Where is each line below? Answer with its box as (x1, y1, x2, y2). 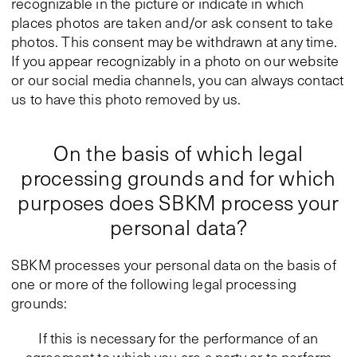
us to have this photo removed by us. (11, 89, 241, 108)
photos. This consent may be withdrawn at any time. (11, 32, 337, 51)
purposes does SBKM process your (18, 188, 339, 216)
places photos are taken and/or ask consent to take (11, 13, 333, 32)
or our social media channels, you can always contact (11, 70, 344, 89)
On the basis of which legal (53, 139, 304, 167)
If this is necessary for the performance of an (38, 328, 319, 347)
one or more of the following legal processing (11, 274, 297, 293)
